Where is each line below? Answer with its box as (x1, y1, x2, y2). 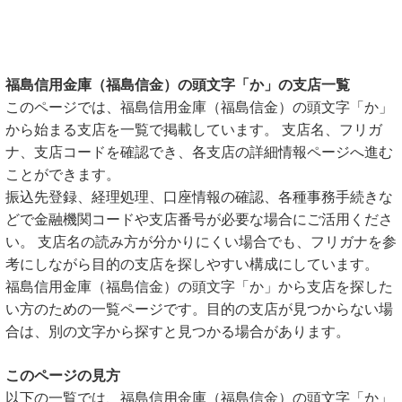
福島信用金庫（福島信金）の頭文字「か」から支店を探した (5, 279, 393, 294)
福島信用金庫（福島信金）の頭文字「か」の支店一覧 (5, 77, 350, 92)
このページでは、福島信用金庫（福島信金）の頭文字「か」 (5, 100, 393, 115)
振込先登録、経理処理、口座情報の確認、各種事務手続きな (5, 189, 393, 205)
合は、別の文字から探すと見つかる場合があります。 (5, 324, 350, 339)
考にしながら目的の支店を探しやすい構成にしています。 (5, 257, 379, 272)
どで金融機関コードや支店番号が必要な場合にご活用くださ (5, 212, 393, 227)
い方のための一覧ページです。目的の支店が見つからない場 (5, 301, 393, 317)
